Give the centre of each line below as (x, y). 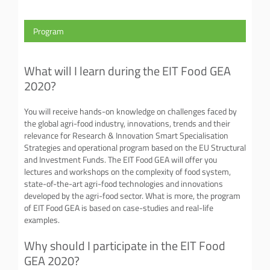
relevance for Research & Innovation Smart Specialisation (126, 135)
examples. (42, 220)
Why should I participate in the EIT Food (125, 245)
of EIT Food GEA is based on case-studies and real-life (119, 208)
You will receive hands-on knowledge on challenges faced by (130, 111)
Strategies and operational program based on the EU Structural (135, 147)
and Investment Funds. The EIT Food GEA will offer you (121, 159)
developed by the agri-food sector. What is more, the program (132, 196)
